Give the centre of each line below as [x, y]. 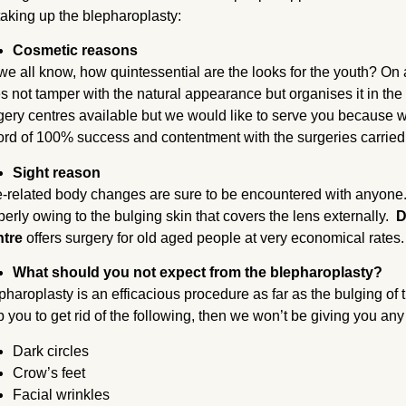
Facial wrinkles [62, 394]
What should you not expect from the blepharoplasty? [198, 273]
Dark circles [53, 351]
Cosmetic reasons [76, 51]
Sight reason [57, 172]
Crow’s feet [49, 372]
